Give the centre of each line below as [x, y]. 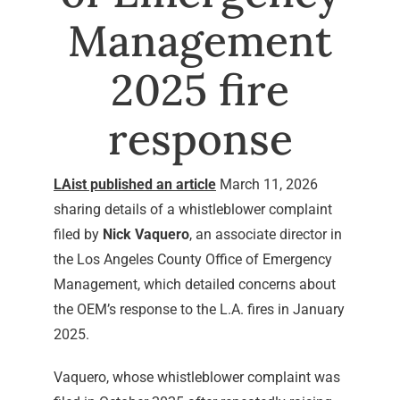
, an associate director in [265, 234]
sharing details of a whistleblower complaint [192, 209]
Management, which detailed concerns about [194, 284]
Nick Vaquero [146, 234]
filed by [78, 234]
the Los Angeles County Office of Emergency [192, 259]
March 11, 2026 [267, 184]
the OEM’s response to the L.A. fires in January [199, 309]
